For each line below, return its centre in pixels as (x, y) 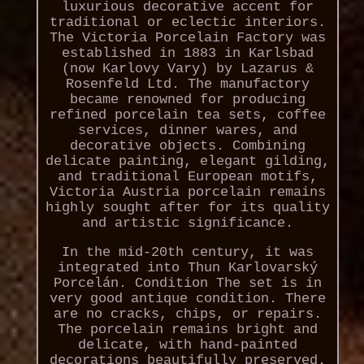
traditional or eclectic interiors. (187, 23)
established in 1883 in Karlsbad (187, 54)
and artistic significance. (187, 223)
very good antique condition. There (187, 299)
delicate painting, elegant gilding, (187, 162)
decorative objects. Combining (187, 146)
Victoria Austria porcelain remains (187, 193)
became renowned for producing (187, 100)
